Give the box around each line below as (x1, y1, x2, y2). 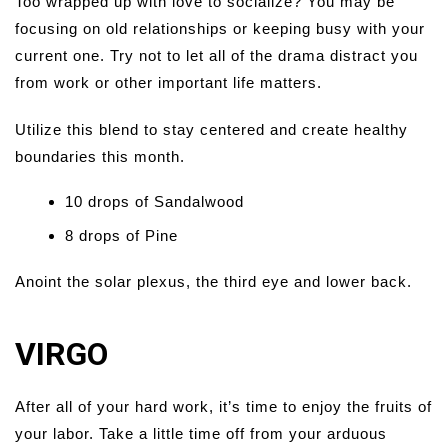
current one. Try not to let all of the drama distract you (15, 47, 418, 65)
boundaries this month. (15, 148, 185, 166)
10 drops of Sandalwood (65, 193, 244, 211)
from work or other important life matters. (15, 74, 322, 92)
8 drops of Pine (65, 227, 178, 245)
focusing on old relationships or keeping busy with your (15, 20, 425, 38)
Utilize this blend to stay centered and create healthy (15, 121, 408, 139)
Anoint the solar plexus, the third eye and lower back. (15, 273, 412, 291)
